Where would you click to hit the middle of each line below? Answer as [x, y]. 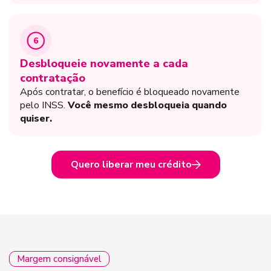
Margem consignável [59, 259]
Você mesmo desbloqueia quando [147, 105]
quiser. [36, 119]
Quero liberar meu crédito [131, 165]
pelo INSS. [44, 105]
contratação [53, 78]
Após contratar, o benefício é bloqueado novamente [130, 92]
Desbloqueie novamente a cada [104, 64]
